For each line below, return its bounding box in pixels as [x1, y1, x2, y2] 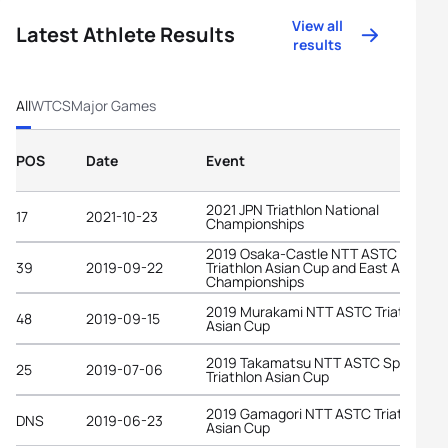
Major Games [71, 96, 156, 115]
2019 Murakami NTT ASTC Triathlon [206, 301, 431, 321]
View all [292, 16, 344, 35]
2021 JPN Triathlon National [206, 199, 379, 219]
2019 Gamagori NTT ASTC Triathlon [206, 403, 430, 423]
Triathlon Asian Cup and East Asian [206, 257, 426, 277]
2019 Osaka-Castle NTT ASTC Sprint [206, 243, 439, 263]
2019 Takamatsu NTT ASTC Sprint [206, 352, 422, 372]
